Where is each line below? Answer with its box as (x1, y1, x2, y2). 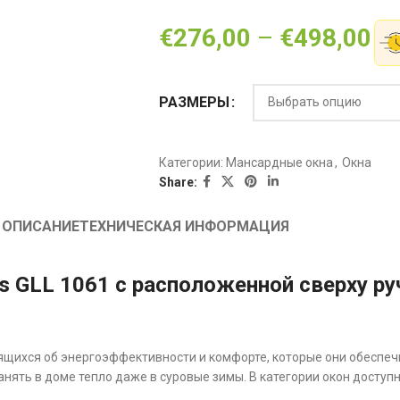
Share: (158, 174, 197, 189)
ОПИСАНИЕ (2, 217, 79, 235)
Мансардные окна (225, 154, 333, 170)
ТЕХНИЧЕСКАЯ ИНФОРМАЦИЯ (79, 217, 289, 235)
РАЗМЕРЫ (158, 93, 229, 111)
